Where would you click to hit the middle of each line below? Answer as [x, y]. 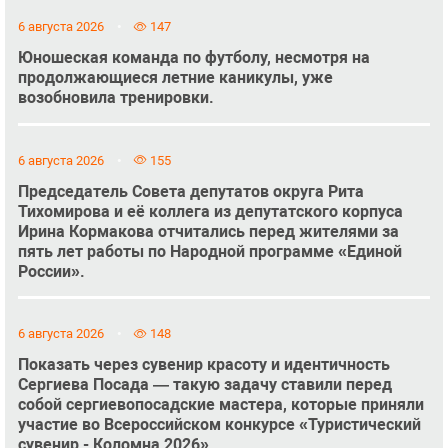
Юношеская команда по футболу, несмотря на [193, 58]
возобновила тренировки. [115, 98]
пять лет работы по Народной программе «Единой [209, 251]
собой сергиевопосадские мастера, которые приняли [220, 405]
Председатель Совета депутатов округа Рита [190, 191]
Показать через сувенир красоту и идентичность [203, 365]
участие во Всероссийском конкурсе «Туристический [219, 425]
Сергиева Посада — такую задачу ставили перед [204, 385]
